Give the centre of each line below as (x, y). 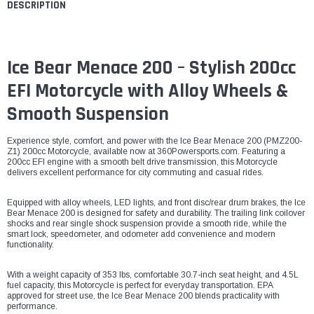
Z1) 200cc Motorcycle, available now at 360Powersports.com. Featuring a (146, 151)
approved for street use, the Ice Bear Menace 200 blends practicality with (143, 295)
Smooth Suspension (88, 114)
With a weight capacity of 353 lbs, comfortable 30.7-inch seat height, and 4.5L (153, 274)
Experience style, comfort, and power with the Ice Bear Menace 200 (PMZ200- (155, 141)
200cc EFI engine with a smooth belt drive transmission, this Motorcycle (142, 162)
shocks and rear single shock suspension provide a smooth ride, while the (147, 223)
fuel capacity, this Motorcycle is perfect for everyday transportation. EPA (140, 285)
